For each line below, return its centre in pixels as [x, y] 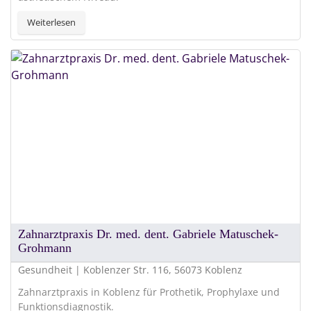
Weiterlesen [51, 23]
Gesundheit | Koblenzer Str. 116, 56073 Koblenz [130, 270]
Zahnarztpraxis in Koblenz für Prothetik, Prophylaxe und [149, 292]
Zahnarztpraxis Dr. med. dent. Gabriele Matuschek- [148, 234]
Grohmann [45, 248]
